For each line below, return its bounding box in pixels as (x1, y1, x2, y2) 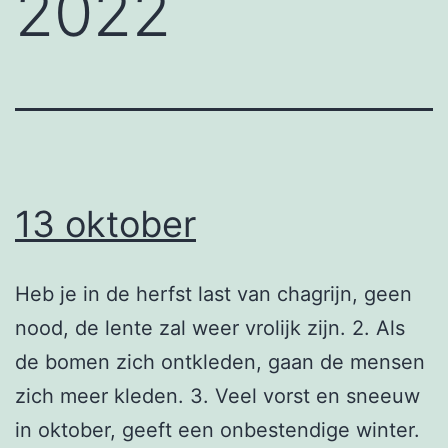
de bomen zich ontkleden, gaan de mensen (15, 349, 425, 374)
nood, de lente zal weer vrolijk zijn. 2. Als (15, 315, 405, 340)
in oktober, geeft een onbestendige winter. (15, 417, 420, 442)
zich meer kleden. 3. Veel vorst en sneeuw (15, 383, 420, 408)
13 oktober (15, 201, 196, 246)
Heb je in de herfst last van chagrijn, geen (15, 281, 412, 306)
